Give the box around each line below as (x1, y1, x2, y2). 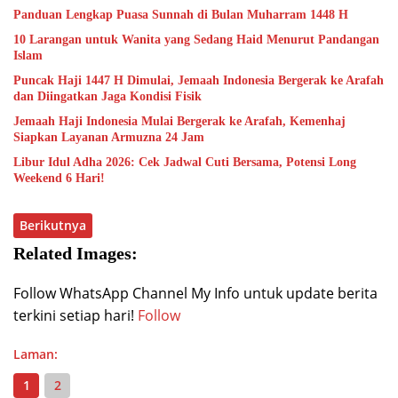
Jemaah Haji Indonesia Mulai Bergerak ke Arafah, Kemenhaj (13, 115, 346, 129)
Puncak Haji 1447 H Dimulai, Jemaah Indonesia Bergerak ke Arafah (13, 74, 384, 88)
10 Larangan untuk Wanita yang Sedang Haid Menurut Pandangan (13, 33, 379, 47)
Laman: (13, 346, 58, 363)
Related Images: (13, 243, 138, 264)
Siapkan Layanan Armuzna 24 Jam (13, 131, 204, 145)
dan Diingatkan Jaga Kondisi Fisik (13, 90, 202, 104)
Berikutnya (20, 217, 86, 235)
